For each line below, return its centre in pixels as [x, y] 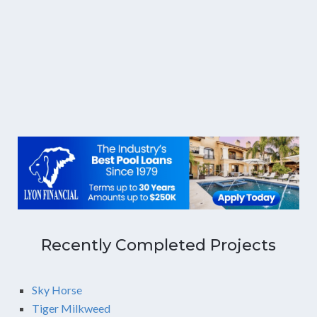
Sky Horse [57, 289]
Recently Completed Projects [158, 245]
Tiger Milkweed [71, 308]
